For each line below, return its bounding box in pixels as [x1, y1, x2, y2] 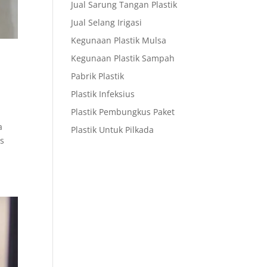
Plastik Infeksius [71, 88, 135, 100]
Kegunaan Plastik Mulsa [71, 35, 167, 46]
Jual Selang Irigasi [71, 17, 142, 28]
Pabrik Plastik [71, 70, 125, 82]
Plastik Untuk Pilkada [71, 124, 154, 135]
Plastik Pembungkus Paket [71, 106, 175, 117]
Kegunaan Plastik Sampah [71, 52, 175, 64]
